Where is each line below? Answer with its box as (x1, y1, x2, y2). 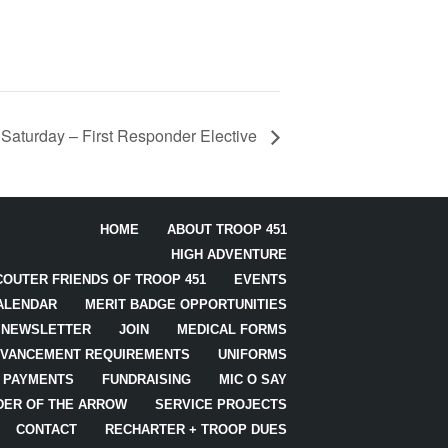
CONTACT (15, 422, 77, 438)
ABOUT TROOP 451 (166, 222, 287, 238)
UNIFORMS (217, 347, 287, 363)
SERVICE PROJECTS (154, 397, 287, 413)
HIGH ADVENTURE (170, 247, 287, 263)
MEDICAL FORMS (176, 322, 287, 338)
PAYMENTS (2, 372, 74, 388)
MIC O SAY (218, 372, 287, 388)
